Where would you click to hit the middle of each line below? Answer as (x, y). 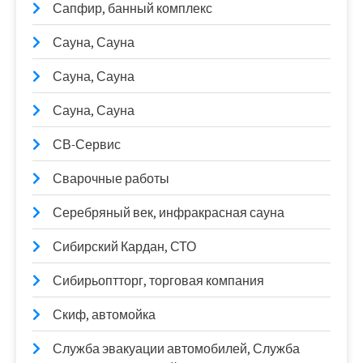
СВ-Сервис (87, 144)
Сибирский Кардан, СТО (124, 246)
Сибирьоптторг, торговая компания (158, 280)
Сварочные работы (111, 178)
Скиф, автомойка (104, 314)
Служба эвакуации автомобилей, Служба (176, 348)
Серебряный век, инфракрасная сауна (169, 212)
